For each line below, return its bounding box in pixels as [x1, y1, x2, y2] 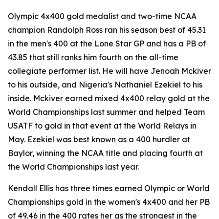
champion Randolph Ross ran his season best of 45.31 [8, 25, 206, 35]
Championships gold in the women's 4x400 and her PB [8, 197, 210, 207]
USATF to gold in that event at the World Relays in [8, 121, 197, 131]
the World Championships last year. [8, 162, 139, 172]
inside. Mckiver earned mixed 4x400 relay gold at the [8, 93, 210, 103]
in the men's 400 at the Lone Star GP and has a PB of [8, 39, 206, 48]
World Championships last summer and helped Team [8, 107, 205, 117]
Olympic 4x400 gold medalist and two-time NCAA [8, 11, 197, 21]
